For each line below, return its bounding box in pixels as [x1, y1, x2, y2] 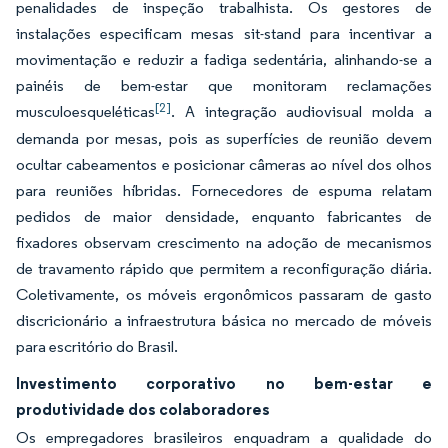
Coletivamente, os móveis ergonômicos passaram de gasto [16, 285, 432, 304]
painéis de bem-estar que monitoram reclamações [16, 76, 432, 95]
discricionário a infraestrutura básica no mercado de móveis [16, 311, 432, 330]
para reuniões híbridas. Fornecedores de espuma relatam [16, 181, 432, 200]
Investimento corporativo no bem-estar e [16, 373, 432, 393]
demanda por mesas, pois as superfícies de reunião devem [16, 129, 432, 148]
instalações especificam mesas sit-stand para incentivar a [16, 24, 432, 43]
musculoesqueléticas [16, 102, 155, 121]
